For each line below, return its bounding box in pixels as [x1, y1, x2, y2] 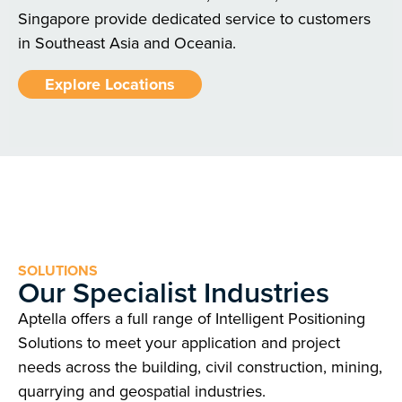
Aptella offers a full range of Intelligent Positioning [18, 307, 365, 330]
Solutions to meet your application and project [18, 331, 340, 354]
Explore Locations [45, 73, 175, 96]
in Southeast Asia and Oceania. [18, 31, 236, 55]
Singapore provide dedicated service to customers [18, 7, 371, 31]
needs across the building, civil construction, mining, [18, 355, 382, 379]
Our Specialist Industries [18, 271, 329, 314]
